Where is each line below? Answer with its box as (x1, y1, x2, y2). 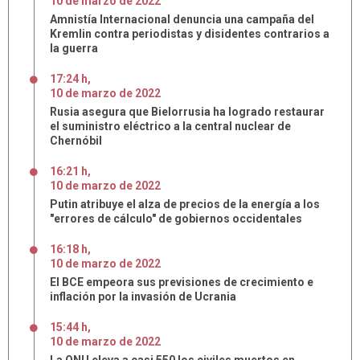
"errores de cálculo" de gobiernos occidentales (50, 212, 302, 225)
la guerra (50, 42, 98, 55)
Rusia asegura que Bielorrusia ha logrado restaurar (50, 105, 325, 118)
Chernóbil (50, 134, 102, 147)
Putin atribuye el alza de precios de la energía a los (50, 198, 320, 211)
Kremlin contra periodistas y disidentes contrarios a (50, 27, 329, 40)
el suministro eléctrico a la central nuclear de (50, 120, 291, 133)
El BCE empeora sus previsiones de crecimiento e (50, 276, 313, 288)
